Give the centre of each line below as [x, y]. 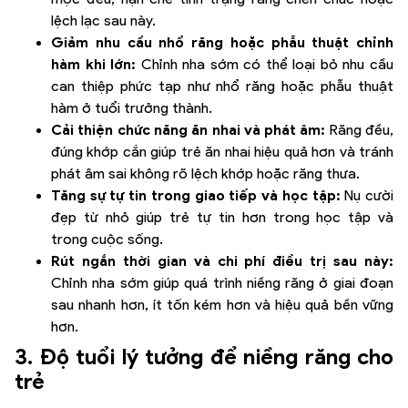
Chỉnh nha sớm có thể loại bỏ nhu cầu [267, 64]
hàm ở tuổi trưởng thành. [132, 107]
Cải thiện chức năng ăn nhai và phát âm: [190, 129]
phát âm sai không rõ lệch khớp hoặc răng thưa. [205, 173]
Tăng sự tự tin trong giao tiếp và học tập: [198, 195]
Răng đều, [362, 129]
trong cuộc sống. [107, 239]
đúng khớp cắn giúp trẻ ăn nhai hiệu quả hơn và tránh [222, 151]
